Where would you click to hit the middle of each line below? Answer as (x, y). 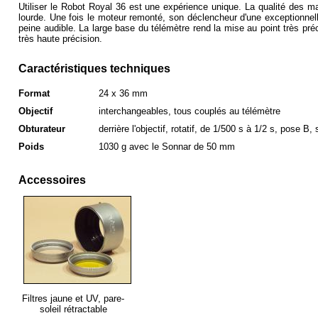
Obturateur (42, 129)
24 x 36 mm (123, 93)
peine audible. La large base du (85, 28)
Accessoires (52, 180)
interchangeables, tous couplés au (170, 111)
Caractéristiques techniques (94, 68)
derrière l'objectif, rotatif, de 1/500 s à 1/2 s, (190, 129)
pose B (295, 129)
